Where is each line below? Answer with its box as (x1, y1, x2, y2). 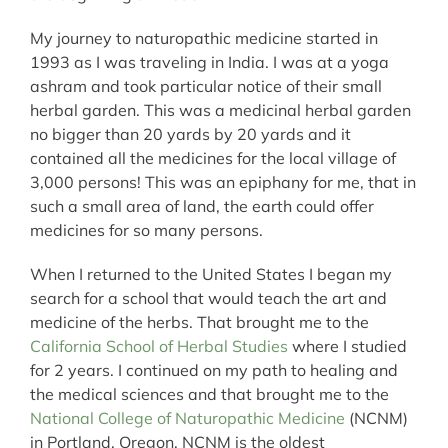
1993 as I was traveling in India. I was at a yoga (30, 51, 389, 72)
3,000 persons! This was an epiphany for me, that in (30, 171, 416, 192)
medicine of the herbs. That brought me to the (30, 311, 369, 332)
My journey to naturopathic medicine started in (30, 27, 378, 48)
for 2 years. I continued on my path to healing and (30, 359, 398, 380)
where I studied (288, 335, 407, 356)
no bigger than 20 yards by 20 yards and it (30, 123, 351, 144)
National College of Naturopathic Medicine (30, 407, 345, 428)
